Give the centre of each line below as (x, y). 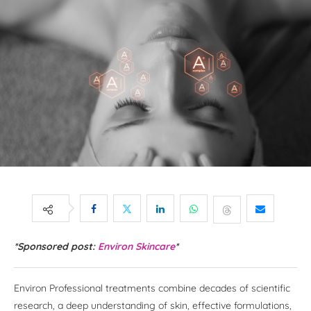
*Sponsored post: (56, 247)
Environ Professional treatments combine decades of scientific (152, 288)
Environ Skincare (136, 247)
